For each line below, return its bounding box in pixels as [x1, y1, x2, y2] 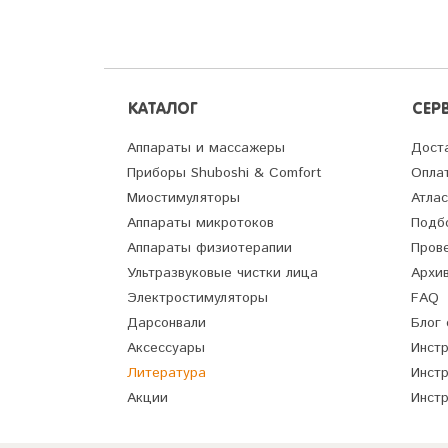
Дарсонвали [127, 313, 206, 334]
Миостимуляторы [127, 188, 240, 209]
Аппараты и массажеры [127, 138, 285, 159]
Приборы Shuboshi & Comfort [127, 163, 322, 184]
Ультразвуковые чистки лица [127, 263, 318, 284]
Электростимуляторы [127, 288, 268, 309]
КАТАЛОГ [128, 102, 197, 119]
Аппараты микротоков [127, 213, 274, 234]
